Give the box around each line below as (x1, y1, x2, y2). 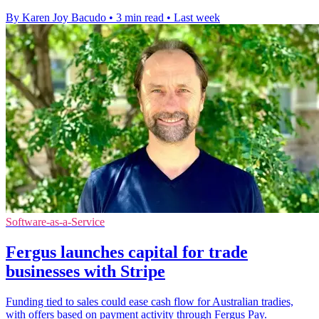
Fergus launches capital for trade (6, 243, 248, 262)
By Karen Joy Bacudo (6, 11, 106, 24)
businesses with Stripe (6, 262, 165, 281)
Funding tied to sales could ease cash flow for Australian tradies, (6, 296, 293, 308)
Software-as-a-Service (6, 216, 105, 229)
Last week (174, 11, 220, 24)
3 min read (116, 11, 164, 24)
